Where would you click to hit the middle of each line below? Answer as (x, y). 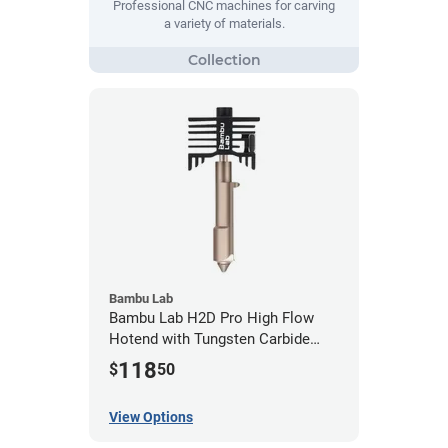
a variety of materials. (224, 24)
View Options (151, 417)
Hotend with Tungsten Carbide (209, 338)
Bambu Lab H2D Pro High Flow (211, 317)
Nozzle (132, 359)
